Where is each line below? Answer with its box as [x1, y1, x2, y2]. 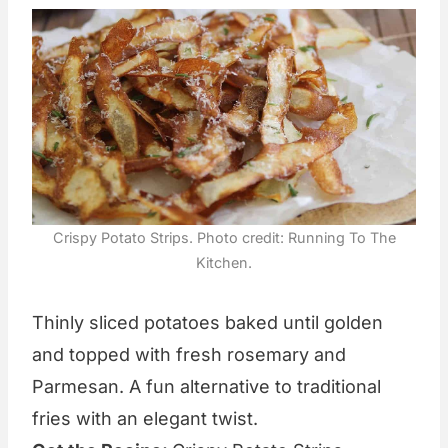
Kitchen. [196, 253, 252, 271]
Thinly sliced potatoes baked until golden [32, 311, 383, 333]
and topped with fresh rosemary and [32, 343, 346, 365]
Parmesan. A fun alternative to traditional [32, 375, 381, 397]
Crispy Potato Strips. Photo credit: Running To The [52, 228, 396, 246]
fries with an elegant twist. [32, 407, 258, 429]
